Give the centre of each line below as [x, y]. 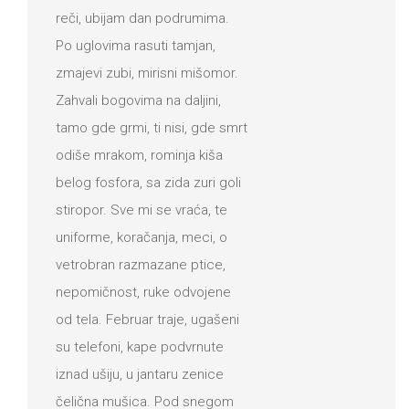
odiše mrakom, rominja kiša [139, 155]
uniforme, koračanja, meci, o [142, 237]
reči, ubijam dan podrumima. [142, 18]
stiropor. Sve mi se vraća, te [142, 210]
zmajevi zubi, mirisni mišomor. [147, 73]
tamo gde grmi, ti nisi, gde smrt [152, 127]
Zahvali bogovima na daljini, [138, 100]
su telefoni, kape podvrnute [140, 346]
